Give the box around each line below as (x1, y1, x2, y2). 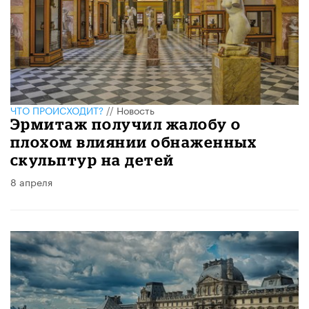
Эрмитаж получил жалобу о (10, 115, 241, 133)
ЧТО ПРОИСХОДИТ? (10, 102, 103, 118)
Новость (117, 102, 154, 118)
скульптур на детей (10, 151, 175, 169)
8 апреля (10, 174, 52, 190)
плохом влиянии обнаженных (10, 133, 257, 151)
